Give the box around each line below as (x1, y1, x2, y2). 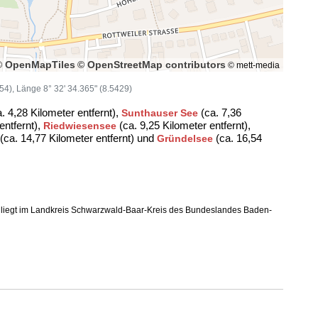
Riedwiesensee (43, 120, 116, 131)
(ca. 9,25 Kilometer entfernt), (116, 119, 251, 131)
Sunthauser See (121, 107, 198, 119)
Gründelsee (157, 133, 213, 144)
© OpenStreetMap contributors (77, 59, 226, 70)
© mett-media (226, 60, 280, 70)
